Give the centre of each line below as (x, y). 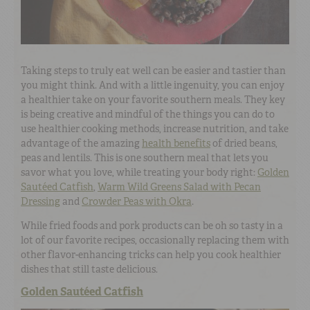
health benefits (176, 143)
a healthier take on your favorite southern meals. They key (153, 99)
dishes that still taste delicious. (89, 269)
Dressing (40, 201)
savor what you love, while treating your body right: (139, 172)
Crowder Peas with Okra (137, 201)
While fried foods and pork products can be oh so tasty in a (152, 225)
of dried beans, (244, 143)
